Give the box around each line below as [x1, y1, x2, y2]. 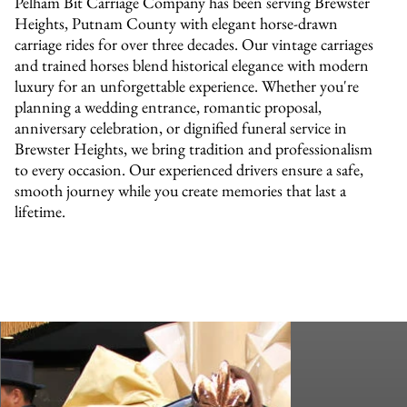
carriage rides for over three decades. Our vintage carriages [15, 33, 374, 55]
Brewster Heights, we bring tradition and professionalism [15, 137, 373, 159]
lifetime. [15, 200, 66, 222]
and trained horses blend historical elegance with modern [15, 54, 370, 75]
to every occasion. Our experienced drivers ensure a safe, [15, 158, 364, 180]
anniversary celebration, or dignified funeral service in [15, 116, 348, 138]
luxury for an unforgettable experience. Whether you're [15, 74, 360, 96]
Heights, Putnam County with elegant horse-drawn [15, 12, 339, 34]
